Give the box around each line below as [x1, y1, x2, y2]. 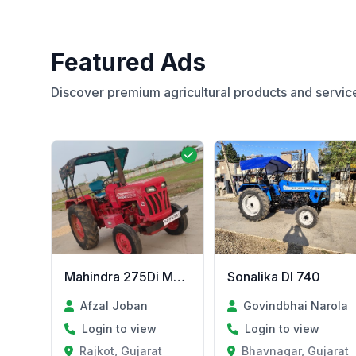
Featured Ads [51, 48, 206, 76]
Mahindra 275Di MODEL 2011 [173, 269, 185, 285]
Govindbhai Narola [242, 299, 348, 313]
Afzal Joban [80, 299, 149, 313]
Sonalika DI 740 [226, 269, 320, 285]
